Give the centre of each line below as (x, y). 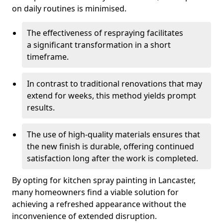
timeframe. (48, 57)
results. (41, 108)
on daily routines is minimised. (69, 8)
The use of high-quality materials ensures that (113, 134)
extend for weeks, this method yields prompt (111, 96)
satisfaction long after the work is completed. (112, 158)
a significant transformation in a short (99, 45)
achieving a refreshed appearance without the (99, 204)
